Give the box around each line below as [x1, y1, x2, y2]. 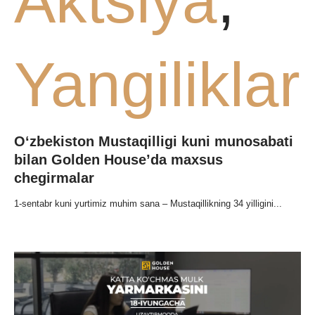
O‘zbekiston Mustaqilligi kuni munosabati [14, 134, 293, 150]
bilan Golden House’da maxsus [14, 152, 223, 168]
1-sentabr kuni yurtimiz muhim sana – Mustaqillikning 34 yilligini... [14, 198, 282, 210]
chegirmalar [14, 170, 94, 186]
